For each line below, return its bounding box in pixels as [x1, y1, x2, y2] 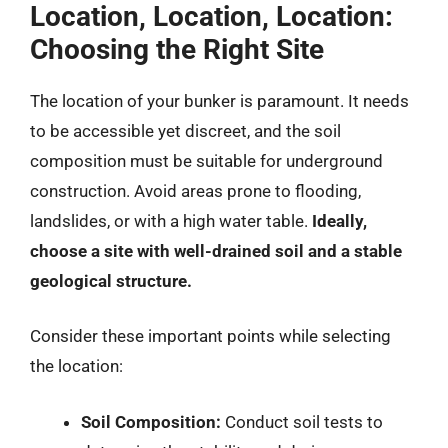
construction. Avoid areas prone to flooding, [30, 180, 361, 201]
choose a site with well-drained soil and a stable [30, 240, 402, 261]
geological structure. [30, 270, 192, 291]
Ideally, [312, 210, 367, 231]
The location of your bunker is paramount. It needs [30, 90, 409, 111]
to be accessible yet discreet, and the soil [30, 120, 341, 141]
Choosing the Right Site [30, 32, 324, 66]
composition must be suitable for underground [30, 150, 383, 171]
